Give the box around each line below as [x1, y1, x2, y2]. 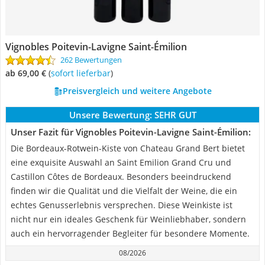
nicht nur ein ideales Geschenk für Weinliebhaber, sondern [11, 214, 246, 225]
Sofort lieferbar [55, 67, 111, 79]
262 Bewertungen [60, 54, 122, 65]
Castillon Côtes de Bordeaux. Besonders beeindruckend [11, 171, 231, 182]
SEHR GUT [154, 109, 196, 121]
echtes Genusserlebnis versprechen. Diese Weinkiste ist [11, 199, 232, 211]
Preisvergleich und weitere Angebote [62, 85, 212, 96]
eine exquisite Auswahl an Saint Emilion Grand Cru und [11, 157, 231, 168]
